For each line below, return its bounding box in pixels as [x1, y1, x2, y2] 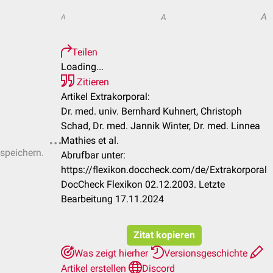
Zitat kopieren [133, 229, 195, 241]
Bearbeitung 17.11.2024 [61, 193, 164, 205]
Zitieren [74, 76, 109, 88]
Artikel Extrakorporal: [61, 91, 150, 102]
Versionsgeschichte [164, 247, 250, 259]
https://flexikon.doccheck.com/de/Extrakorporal [61, 164, 267, 175]
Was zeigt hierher [74, 247, 151, 259]
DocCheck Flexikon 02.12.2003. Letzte [61, 179, 225, 190]
